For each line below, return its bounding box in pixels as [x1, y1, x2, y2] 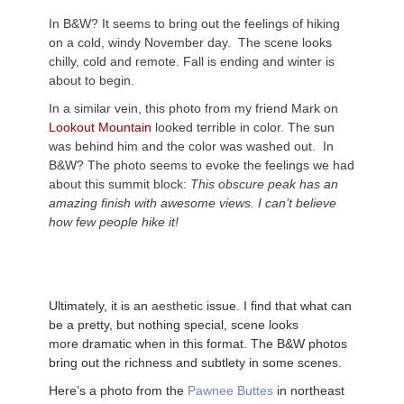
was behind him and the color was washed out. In [49, 138, 334, 153]
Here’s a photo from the [49, 382, 188, 398]
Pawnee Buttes [188, 382, 273, 398]
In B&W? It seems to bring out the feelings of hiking [49, 15, 340, 31]
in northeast [273, 382, 344, 398]
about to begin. [49, 72, 134, 87]
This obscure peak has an [190, 176, 338, 191]
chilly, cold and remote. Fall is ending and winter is [49, 53, 335, 69]
